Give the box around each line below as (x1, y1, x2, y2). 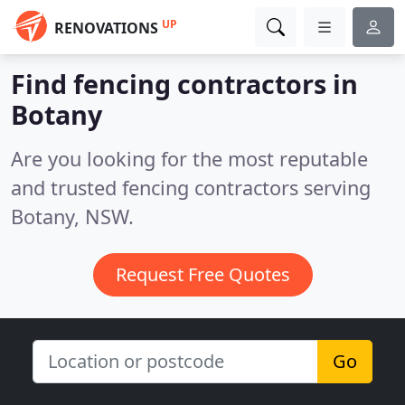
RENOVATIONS (54, 18, 158, 38)
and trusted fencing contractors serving (11, 174, 371, 201)
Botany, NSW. (11, 203, 134, 230)
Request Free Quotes (115, 262, 290, 287)
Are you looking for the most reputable (11, 146, 368, 172)
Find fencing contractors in (11, 66, 358, 101)
